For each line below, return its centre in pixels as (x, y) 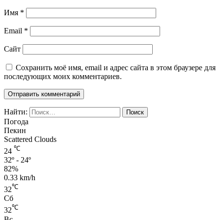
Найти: (16, 111)
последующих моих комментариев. (63, 76)
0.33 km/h (20, 178)
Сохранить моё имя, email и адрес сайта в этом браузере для (116, 67)
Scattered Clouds (30, 139)
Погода (16, 121)
